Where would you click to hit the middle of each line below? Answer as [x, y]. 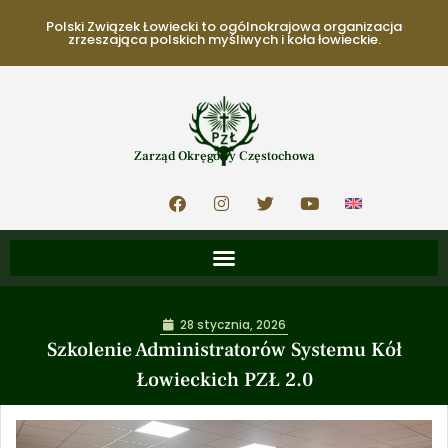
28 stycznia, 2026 [232, 324]
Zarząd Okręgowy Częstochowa [224, 156]
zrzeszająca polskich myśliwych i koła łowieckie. [224, 39]
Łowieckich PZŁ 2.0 [224, 380]
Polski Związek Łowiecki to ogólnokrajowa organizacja [224, 26]
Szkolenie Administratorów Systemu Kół [224, 350]
